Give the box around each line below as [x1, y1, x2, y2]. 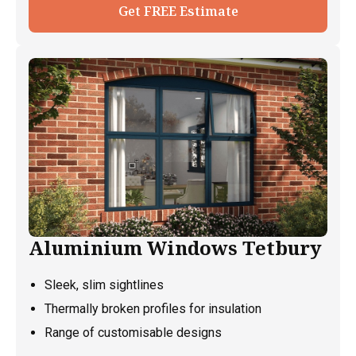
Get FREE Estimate [118, 2, 238, 20]
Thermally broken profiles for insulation [44, 301, 261, 317]
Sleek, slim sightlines [44, 277, 164, 293]
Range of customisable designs [44, 325, 222, 341]
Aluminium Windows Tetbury [29, 234, 322, 261]
